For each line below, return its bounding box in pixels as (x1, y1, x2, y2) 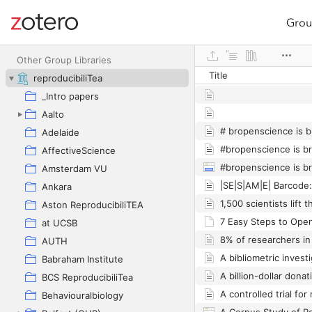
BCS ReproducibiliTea (42, 272, 133, 283)
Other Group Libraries (17, 54, 111, 65)
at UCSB (42, 217, 77, 228)
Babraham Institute (42, 253, 123, 265)
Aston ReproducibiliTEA (42, 199, 143, 210)
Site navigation (11, 23, 86, 38)
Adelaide (42, 127, 79, 138)
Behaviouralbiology (42, 290, 123, 301)
